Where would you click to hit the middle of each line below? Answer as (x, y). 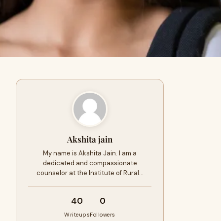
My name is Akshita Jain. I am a (90, 153)
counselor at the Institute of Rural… (90, 173)
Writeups (77, 215)
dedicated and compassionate (90, 163)
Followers (103, 215)
